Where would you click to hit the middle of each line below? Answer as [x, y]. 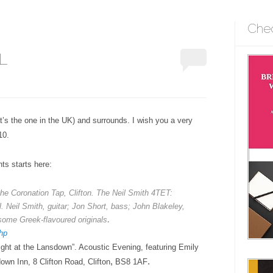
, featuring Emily [170, 247]
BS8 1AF [131, 262]
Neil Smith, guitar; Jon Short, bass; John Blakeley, [95, 207]
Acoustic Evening [110, 247]
